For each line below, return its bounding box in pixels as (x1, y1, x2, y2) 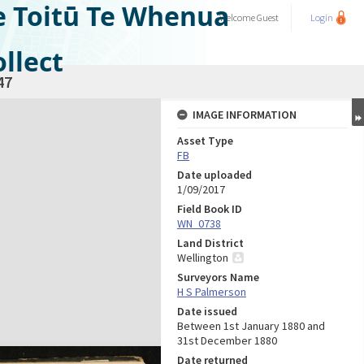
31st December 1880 (177, 333, 277, 348)
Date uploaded (177, 167, 252, 182)
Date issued (177, 304, 237, 318)
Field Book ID (177, 201, 242, 216)
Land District (177, 236, 244, 250)
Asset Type (177, 133, 233, 148)
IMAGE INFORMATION (193, 107, 297, 122)
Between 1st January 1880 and (177, 318, 325, 333)
